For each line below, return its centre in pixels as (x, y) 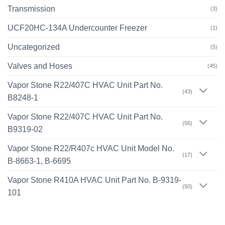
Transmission (31, 9)
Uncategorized (34, 47)
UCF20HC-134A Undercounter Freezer (77, 28)
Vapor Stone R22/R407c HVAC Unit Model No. (91, 149)
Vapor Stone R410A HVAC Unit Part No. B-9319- (94, 180)
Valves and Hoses (40, 66)
